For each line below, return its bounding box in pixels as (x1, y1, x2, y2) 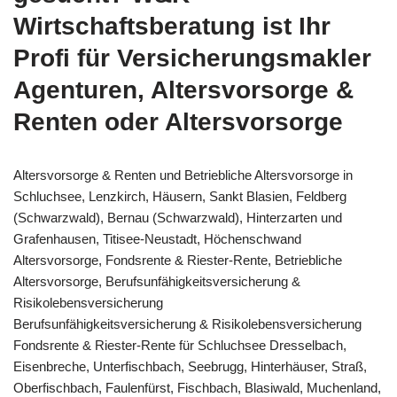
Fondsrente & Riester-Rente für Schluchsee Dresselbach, (13, 337, 346, 353)
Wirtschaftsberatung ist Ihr (13, 12, 331, 40)
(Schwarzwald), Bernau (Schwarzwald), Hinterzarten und (13, 209, 342, 225)
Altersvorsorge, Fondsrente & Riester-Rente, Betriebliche (13, 252, 342, 268)
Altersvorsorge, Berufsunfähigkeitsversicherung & (13, 273, 300, 289)
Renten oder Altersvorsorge (13, 107, 343, 136)
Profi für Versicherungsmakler (13, 43, 371, 72)
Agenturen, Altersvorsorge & (13, 75, 354, 104)
